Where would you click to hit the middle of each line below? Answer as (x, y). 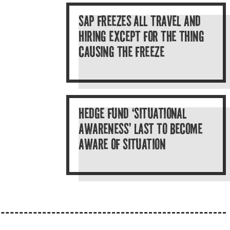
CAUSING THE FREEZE (122, 54)
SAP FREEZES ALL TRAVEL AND (140, 23)
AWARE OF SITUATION (122, 146)
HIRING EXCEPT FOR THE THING (141, 38)
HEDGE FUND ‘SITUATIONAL (133, 115)
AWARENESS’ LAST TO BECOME (141, 131)
